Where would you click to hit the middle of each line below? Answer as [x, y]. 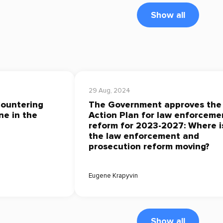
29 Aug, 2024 [110, 91]
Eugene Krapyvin [113, 176]
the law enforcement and [144, 136]
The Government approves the [155, 105]
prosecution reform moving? [149, 146]
